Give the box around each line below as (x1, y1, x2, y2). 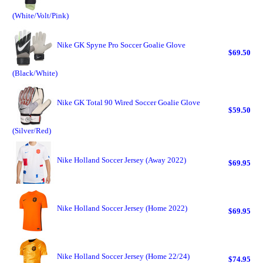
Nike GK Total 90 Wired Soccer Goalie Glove (57, 98, 200, 107)
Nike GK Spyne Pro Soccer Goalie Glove (57, 41, 186, 49)
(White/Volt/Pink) (12, 11, 69, 20)
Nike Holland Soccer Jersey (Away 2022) (57, 156, 186, 164)
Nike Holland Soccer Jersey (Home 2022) (57, 204, 187, 213)
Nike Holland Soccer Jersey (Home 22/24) (57, 252, 190, 261)
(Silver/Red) (12, 126, 51, 135)
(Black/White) (12, 69, 58, 77)
